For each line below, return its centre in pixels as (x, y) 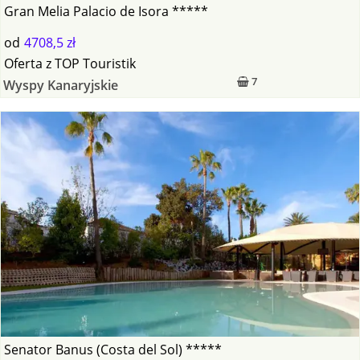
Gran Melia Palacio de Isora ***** (106, 12)
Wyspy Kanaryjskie (60, 86)
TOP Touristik (96, 64)
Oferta (24, 64)
